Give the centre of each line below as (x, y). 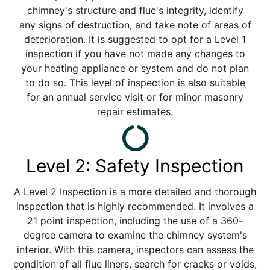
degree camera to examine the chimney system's (135, 235)
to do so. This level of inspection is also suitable (135, 82)
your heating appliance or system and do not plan (135, 68)
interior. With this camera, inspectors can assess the (135, 249)
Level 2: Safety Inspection (135, 165)
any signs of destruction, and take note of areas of (135, 24)
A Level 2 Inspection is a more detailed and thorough (135, 191)
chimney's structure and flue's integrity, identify (135, 10)
